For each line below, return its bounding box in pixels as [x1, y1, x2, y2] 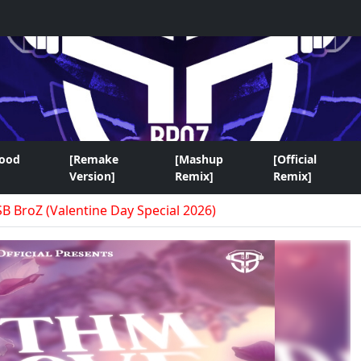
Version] [68, 168, 115, 184]
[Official [273, 151, 317, 167]
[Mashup [175, 151, 224, 167]
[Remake [68, 151, 118, 167]
